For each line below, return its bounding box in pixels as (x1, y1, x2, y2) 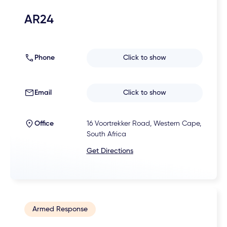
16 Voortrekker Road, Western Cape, (86, 120, 201, 128)
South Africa (86, 131, 126, 138)
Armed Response (32, 206, 88, 213)
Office (34, 120, 54, 128)
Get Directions (86, 147, 133, 155)
